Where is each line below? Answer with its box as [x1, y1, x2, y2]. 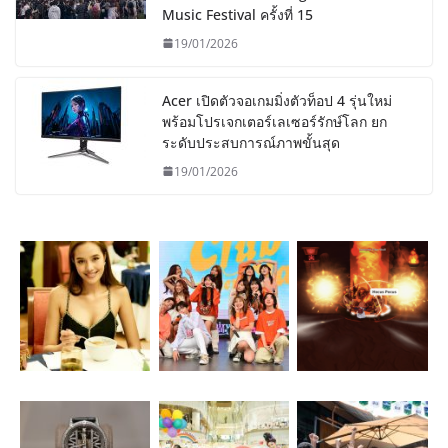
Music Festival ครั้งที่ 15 [162, 4, 313, 24]
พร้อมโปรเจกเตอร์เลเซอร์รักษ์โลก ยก [162, 111, 387, 131]
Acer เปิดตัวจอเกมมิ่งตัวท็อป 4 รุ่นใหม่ [162, 90, 392, 110]
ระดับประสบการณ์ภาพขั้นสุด [162, 132, 340, 152]
